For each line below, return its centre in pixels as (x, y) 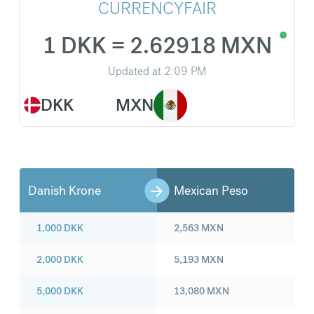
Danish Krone (64, 191)
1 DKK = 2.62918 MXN (157, 46)
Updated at (135, 71)
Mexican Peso (211, 191)
